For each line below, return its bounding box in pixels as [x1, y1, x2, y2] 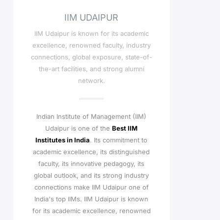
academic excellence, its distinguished [33, 148, 150, 156]
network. [78, 77, 105, 84]
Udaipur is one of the [45, 124, 112, 132]
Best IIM [112, 124, 138, 132]
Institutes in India [35, 136, 90, 144]
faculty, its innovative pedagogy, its [38, 160, 145, 167]
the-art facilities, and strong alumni [38, 65, 144, 73]
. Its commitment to [90, 136, 148, 144]
